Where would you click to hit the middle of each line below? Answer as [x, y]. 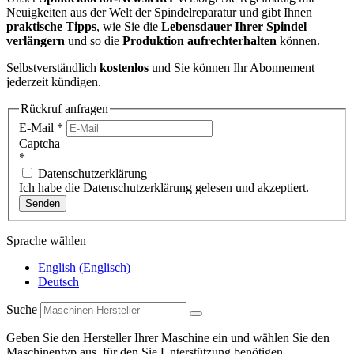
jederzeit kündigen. [54, 81]
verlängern [36, 40]
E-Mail [38, 128]
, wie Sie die [129, 26]
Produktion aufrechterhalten [200, 40]
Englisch [105, 268]
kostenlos [124, 67]
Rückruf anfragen [64, 108]
